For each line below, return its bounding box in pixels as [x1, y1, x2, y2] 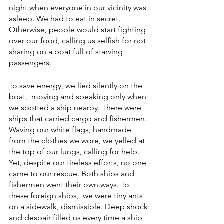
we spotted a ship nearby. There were [9, 103, 143, 113]
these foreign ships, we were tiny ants [9, 191, 145, 201]
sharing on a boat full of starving [9, 47, 125, 57]
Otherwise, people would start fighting [9, 25, 148, 35]
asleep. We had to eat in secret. [9, 14, 122, 24]
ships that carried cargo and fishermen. [9, 114, 149, 124]
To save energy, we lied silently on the [9, 81, 144, 91]
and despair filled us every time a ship [9, 213, 144, 223]
